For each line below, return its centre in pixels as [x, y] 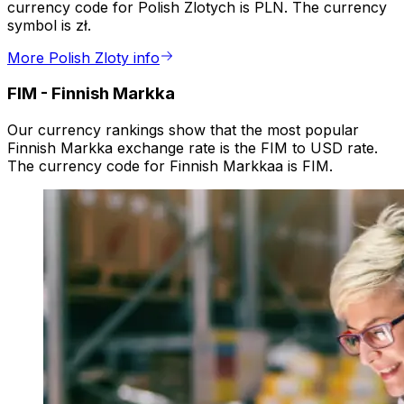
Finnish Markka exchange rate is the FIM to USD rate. [193, 148]
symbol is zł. [49, 25]
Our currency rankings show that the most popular [183, 130]
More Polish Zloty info [83, 57]
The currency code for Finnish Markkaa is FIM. [170, 166]
